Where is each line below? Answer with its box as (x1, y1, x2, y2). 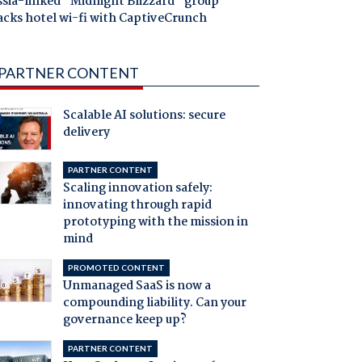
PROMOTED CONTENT (67, 263, 165, 273)
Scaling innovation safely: (62, 179, 213, 199)
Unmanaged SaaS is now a (62, 276, 211, 297)
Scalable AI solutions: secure (62, 106, 225, 126)
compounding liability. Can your (62, 293, 246, 314)
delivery (62, 123, 110, 143)
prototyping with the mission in (62, 213, 248, 233)
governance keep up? (62, 310, 187, 330)
